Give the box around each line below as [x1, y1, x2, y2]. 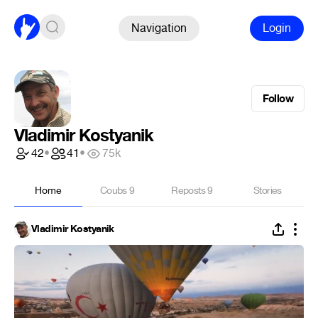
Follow [262, 92, 293, 106]
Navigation [131, 20, 187, 35]
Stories [253, 184, 282, 197]
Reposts [171, 184, 208, 197]
